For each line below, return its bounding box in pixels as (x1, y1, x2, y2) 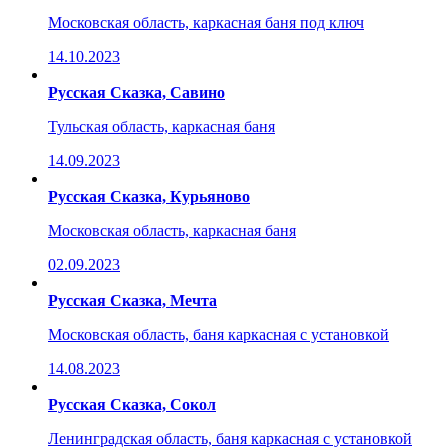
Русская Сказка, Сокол (48, 395, 216, 413)
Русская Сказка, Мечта (48, 291, 217, 309)
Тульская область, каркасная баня (48, 117, 275, 135)
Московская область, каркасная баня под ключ (48, 13, 364, 31)
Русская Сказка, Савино (48, 83, 225, 101)
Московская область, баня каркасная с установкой (48, 325, 389, 343)
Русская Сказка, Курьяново (48, 187, 250, 205)
